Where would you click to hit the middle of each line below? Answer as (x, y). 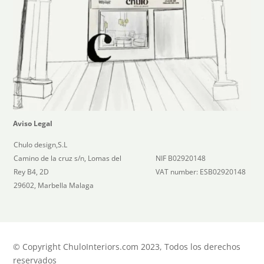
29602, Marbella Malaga (54, 185)
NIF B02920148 (181, 158)
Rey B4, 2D (32, 171)
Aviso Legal (33, 123)
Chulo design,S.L (41, 144)
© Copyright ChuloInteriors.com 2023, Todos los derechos (127, 246)
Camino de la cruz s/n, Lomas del (68, 158)
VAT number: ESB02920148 (201, 171)
